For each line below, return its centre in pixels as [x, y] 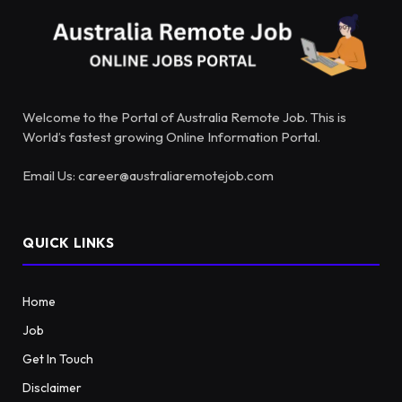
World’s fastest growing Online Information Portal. [171, 137]
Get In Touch [58, 359]
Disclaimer [52, 388]
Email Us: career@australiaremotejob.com [148, 176]
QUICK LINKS [69, 243]
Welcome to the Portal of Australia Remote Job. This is [184, 118]
